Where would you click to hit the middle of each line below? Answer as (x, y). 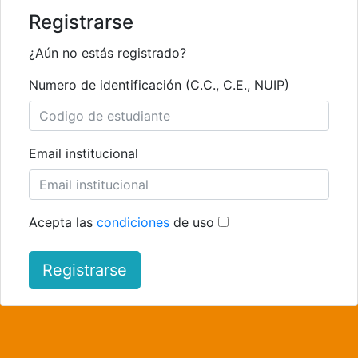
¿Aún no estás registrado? (107, 53)
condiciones (133, 222)
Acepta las (63, 222)
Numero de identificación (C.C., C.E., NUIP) (159, 85)
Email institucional (84, 153)
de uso (192, 222)
